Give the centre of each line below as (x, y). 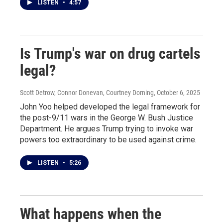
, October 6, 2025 (177, 93)
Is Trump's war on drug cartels (110, 54)
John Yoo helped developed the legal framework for (110, 107)
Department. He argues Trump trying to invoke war (107, 129)
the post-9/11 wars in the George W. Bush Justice (107, 118)
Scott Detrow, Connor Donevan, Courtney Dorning (87, 93)
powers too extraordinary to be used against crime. (108, 140)
